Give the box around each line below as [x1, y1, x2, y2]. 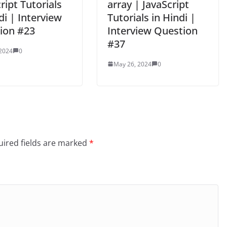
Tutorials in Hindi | [107, 10, 196, 24]
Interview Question [107, 23, 198, 37]
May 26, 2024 [113, 59, 152, 68]
